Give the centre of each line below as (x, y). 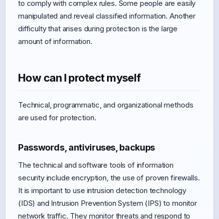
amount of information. (55, 41)
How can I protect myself (79, 78)
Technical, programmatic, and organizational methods (106, 105)
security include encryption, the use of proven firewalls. (109, 178)
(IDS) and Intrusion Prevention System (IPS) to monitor (108, 203)
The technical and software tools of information (96, 165)
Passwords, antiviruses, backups (87, 147)
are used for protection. (57, 118)
